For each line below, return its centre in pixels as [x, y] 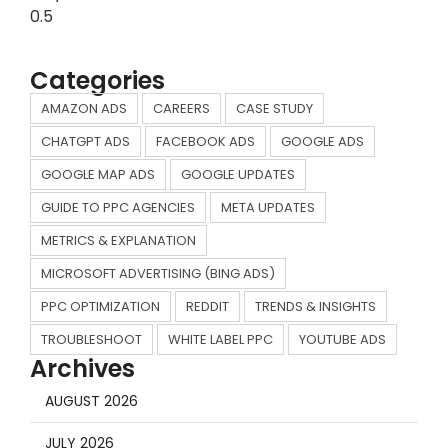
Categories [97, 80]
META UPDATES [268, 207]
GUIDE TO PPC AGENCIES [118, 207]
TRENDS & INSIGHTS [315, 306]
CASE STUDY [274, 108]
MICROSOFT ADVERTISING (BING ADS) [158, 273]
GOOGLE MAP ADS [98, 174]
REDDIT [207, 306]
